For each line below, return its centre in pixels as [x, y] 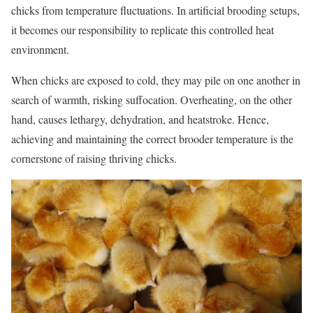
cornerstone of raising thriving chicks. [94, 159]
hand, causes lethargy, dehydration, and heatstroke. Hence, [140, 119]
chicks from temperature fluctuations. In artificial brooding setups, [155, 10]
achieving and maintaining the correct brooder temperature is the [152, 139]
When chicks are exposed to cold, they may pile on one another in [156, 80]
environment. [40, 50]
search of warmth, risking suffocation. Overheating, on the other [152, 100]
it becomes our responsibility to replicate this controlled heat [143, 30]
